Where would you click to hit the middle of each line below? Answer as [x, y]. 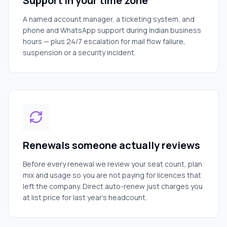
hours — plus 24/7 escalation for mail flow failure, [104, 41]
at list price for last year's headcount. [85, 197]
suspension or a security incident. [79, 52]
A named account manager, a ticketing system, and [109, 19]
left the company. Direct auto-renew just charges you [113, 186]
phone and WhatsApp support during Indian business [112, 30]
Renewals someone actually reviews [111, 145]
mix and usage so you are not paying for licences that [112, 175]
